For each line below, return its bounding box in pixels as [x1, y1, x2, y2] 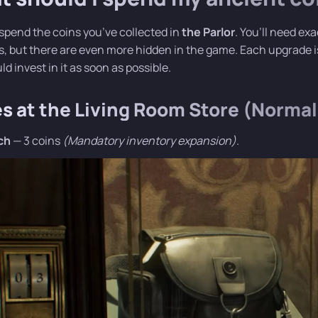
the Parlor [182, 23, 235, 40]
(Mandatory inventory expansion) [62, 132, 236, 148]
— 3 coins [11, 132, 62, 148]
